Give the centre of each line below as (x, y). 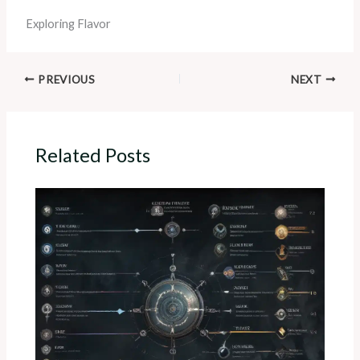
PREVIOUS (65, 79)
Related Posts (93, 155)
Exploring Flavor (68, 23)
